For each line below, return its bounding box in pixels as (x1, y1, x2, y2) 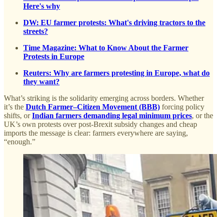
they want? (23, 77, 60, 86)
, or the (192, 111, 213, 120)
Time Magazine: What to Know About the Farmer (23, 44, 188, 52)
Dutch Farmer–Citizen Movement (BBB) (26, 103, 160, 111)
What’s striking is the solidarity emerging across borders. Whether (4, 94, 204, 103)
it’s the (4, 103, 26, 111)
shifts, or (4, 111, 32, 120)
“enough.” (4, 138, 35, 146)
